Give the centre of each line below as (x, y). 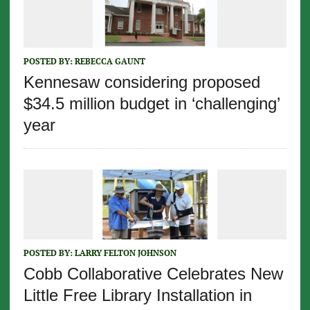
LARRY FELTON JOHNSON (125, 253)
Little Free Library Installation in (137, 295)
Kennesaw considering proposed (142, 82)
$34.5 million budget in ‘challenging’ (151, 103)
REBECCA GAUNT (110, 61)
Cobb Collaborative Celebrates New (153, 273)
